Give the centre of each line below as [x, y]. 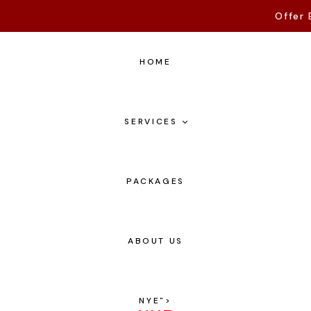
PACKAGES [155, 181]
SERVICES [151, 121]
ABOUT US [155, 241]
